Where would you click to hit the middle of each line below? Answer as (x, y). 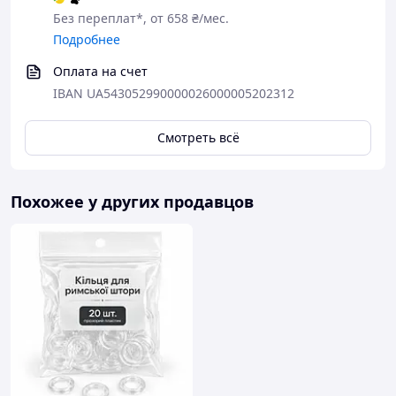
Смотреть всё (198, 137)
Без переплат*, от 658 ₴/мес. (141, 18)
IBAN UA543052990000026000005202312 (174, 93)
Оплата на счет (100, 71)
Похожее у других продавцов (132, 202)
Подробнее (87, 39)
